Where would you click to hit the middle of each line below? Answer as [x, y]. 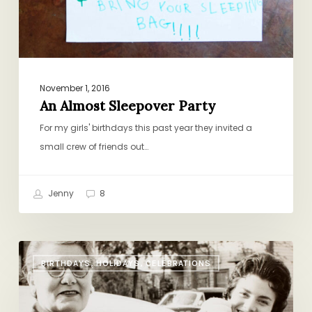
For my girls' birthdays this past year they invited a [146, 127]
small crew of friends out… [94, 146]
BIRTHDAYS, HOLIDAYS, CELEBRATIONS [126, 263]
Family [34, 268]
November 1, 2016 [75, 88]
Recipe [36, 287]
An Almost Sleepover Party [127, 106]
